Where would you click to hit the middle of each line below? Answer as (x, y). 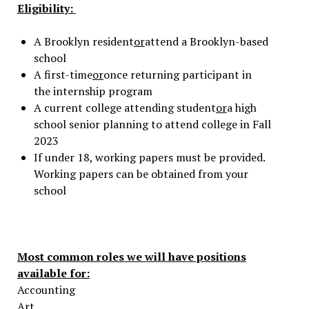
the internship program (93, 91)
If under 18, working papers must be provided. (149, 157)
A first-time (63, 74)
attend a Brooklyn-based (206, 41)
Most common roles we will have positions (131, 257)
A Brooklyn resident (83, 41)
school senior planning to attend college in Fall (152, 124)
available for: (53, 273)
